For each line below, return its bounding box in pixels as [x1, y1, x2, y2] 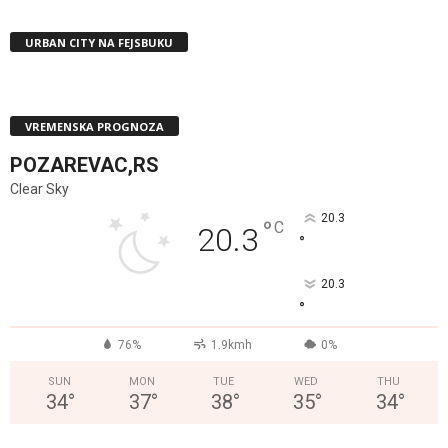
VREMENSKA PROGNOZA [25, 118, 164, 134]
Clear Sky [10, 180, 69, 197]
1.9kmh [210, 337, 252, 352]
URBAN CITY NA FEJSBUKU [25, 34, 173, 50]
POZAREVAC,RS [10, 152, 159, 177]
